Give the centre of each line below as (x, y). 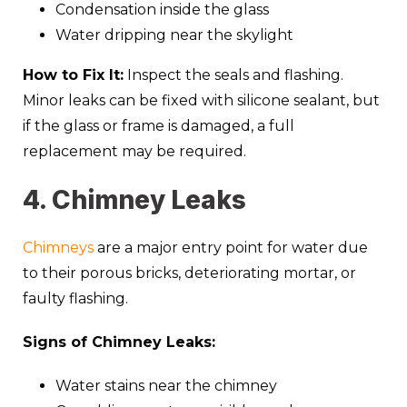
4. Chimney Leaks (134, 199)
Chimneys (58, 247)
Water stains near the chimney (166, 385)
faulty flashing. (75, 298)
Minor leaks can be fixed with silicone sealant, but (201, 100)
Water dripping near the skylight (174, 35)
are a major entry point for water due (231, 247)
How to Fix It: (73, 74)
